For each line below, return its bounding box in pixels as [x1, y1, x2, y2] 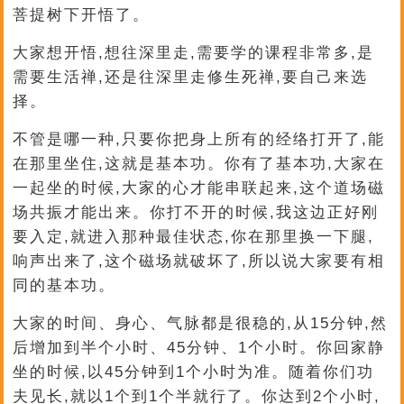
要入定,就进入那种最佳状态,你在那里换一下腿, [13, 228, 375, 245]
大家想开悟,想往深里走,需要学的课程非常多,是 [13, 44, 375, 61]
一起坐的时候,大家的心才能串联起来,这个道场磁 [13, 179, 386, 197]
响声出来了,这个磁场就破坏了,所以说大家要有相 [13, 252, 386, 270]
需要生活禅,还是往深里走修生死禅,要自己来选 [13, 69, 369, 86]
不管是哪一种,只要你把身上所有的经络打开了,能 [13, 131, 386, 148]
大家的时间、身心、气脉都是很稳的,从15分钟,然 [13, 315, 389, 332]
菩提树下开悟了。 [13, 6, 151, 23]
